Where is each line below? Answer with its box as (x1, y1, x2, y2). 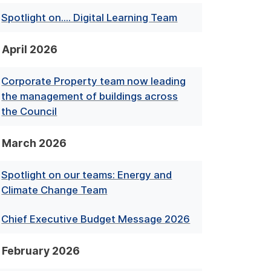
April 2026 (1, 42, 57, 56)
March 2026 (1, 137, 67, 150)
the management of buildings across (1, 90, 178, 102)
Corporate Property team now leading (1, 74, 186, 87)
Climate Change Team (1, 184, 108, 197)
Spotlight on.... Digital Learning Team (1, 11, 178, 24)
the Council (1, 105, 57, 117)
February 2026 (1, 244, 80, 257)
